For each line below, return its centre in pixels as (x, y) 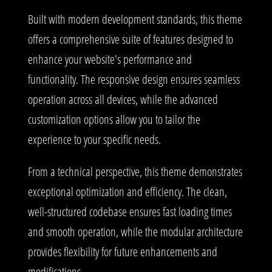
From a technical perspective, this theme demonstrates (135, 171)
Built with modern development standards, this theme (135, 19)
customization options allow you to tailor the (114, 119)
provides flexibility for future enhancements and (123, 251)
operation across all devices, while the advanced (123, 99)
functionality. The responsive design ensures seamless (134, 79)
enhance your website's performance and (110, 59)
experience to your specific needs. (94, 139)
